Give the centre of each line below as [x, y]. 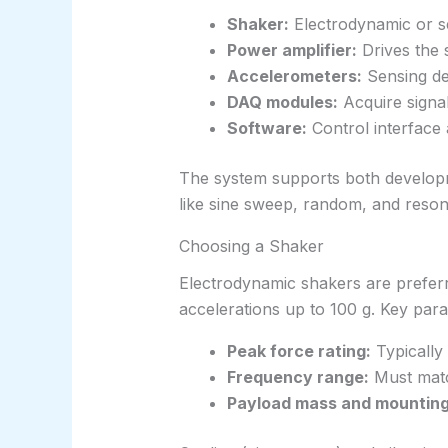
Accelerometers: [294, 75]
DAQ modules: [282, 101]
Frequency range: [297, 377]
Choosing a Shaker [251, 245]
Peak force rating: [298, 351]
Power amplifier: [291, 49]
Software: [266, 127]
